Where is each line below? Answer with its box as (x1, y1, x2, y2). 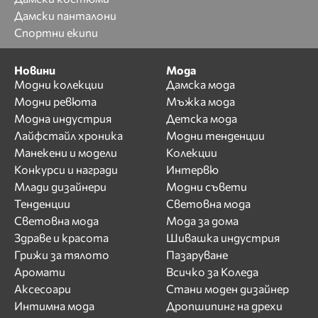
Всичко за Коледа (166, 264, 258, 278)
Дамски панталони (14, 9, 116, 23)
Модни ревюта (14, 94, 97, 108)
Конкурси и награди (14, 162, 118, 176)
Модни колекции (14, 77, 104, 91)
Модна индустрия (14, 111, 111, 125)
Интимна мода (14, 298, 94, 312)
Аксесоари (14, 281, 71, 295)
